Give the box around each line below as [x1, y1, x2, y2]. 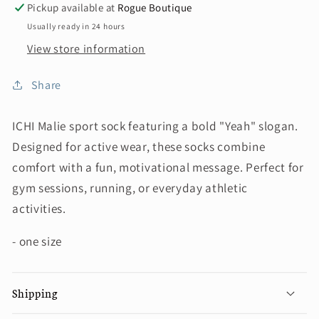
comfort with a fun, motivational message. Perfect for [12, 158, 304, 175]
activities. [12, 199, 69, 216]
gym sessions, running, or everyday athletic [12, 179, 248, 196]
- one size [12, 233, 65, 250]
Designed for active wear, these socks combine [12, 137, 266, 155]
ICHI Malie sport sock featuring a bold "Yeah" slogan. [12, 117, 298, 134]
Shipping [12, 285, 58, 301]
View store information [26, 41, 146, 57]
